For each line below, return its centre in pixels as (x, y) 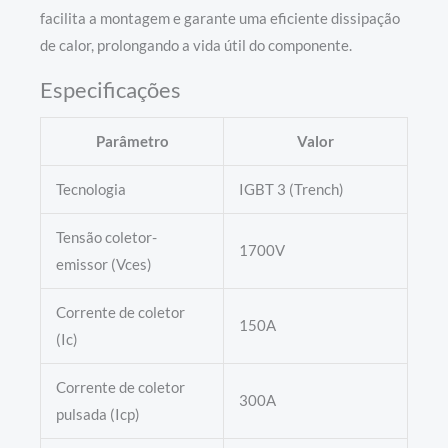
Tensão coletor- (106, 237)
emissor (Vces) (103, 264)
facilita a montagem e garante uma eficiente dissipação (220, 18)
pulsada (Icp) (97, 414)
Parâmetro (132, 141)
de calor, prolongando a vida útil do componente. (196, 45)
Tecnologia (90, 189)
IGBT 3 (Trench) (291, 189)
